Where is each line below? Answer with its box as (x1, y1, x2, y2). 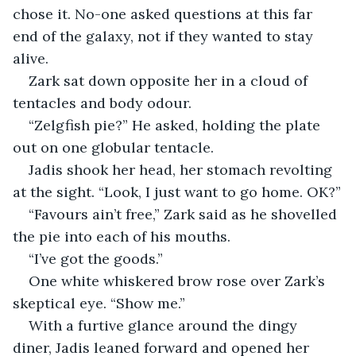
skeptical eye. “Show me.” (13, 293, 185, 312)
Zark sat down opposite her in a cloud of (29, 71, 311, 90)
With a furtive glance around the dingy (29, 315, 301, 335)
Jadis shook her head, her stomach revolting (29, 160, 336, 179)
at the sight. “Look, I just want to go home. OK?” (13, 182, 341, 201)
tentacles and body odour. (13, 93, 192, 112)
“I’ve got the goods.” (29, 249, 163, 268)
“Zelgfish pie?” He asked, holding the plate (29, 115, 324, 134)
